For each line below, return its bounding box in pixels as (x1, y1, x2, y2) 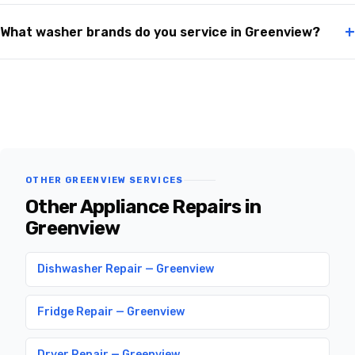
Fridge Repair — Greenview (37, 305, 185, 319)
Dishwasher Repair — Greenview (37, 262, 214, 277)
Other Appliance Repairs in (25, 196, 261, 219)
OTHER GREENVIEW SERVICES (25, 175, 184, 186)
